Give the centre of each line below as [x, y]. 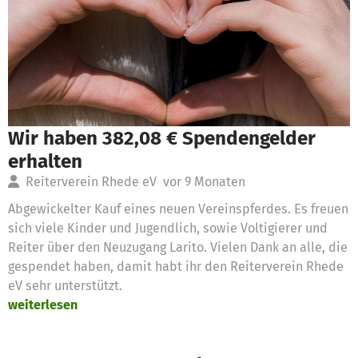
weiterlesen [43, 304]
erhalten [45, 161]
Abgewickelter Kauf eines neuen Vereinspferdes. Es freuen [178, 209]
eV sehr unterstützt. [67, 285]
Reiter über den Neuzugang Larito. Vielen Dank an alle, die [178, 247]
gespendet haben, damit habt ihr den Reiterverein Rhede [176, 266]
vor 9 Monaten [204, 181]
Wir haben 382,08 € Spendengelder [162, 137]
